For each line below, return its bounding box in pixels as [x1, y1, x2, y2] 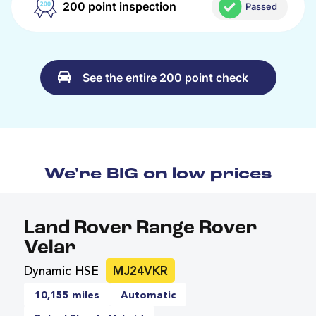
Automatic [121, 290, 176, 301]
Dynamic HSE [24, 265, 99, 278]
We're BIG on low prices [44, 166, 272, 183]
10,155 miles [35, 290, 99, 301]
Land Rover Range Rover [24, 218, 257, 238]
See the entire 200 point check [82, 70, 248, 85]
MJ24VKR [113, 265, 168, 278]
